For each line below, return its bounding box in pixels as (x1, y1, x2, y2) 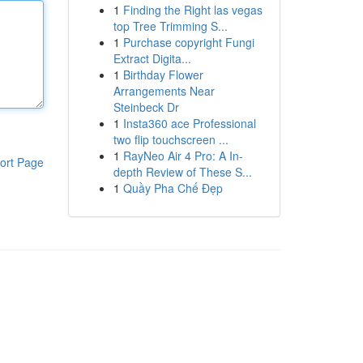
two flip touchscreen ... (113, 131, 228, 147)
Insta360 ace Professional (122, 115, 256, 131)
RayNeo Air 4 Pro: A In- (122, 147, 243, 164)
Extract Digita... (113, 50, 191, 66)
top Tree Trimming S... (113, 18, 228, 34)
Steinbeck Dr (113, 99, 179, 115)
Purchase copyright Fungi (122, 34, 254, 50)
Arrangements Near (113, 83, 215, 99)
